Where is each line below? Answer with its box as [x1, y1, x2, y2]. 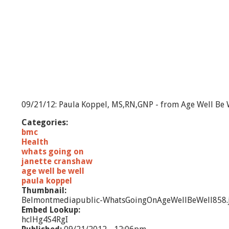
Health [21, 137, 49, 147]
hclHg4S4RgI [21, 215, 68, 224]
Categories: [21, 118, 70, 127]
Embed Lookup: [21, 205, 82, 215]
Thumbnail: [21, 186, 68, 195]
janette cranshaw [21, 156, 93, 166]
